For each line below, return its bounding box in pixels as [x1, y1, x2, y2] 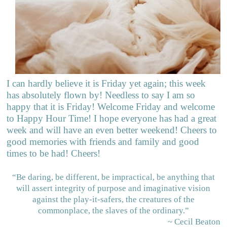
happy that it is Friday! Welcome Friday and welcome [7, 101, 215, 112]
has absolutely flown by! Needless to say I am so [7, 90, 196, 101]
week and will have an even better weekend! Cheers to [7, 125, 217, 136]
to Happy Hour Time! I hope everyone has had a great [7, 113, 217, 124]
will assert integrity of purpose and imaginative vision [16, 183, 211, 194]
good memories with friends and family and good [7, 136, 200, 147]
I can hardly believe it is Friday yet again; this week [7, 78, 206, 89]
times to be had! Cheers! [7, 148, 103, 159]
